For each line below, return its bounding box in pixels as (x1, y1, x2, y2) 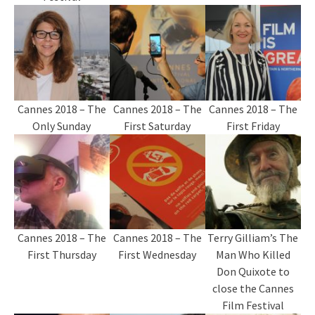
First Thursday (27, 247, 96, 262)
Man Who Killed (215, 247, 290, 262)
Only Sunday (32, 118, 91, 133)
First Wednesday (118, 247, 197, 262)
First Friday (226, 118, 280, 133)
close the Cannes (212, 281, 294, 296)
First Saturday (124, 118, 191, 133)
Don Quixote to (216, 264, 290, 279)
